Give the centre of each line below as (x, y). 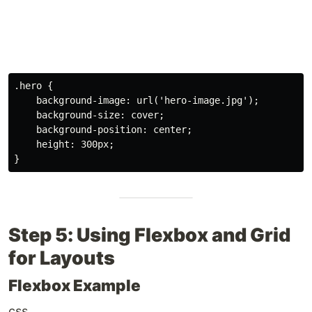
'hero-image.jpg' (203, 100)
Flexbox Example (75, 285)
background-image (81, 100)
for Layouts (62, 258)
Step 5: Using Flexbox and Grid (149, 235)
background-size (78, 115)
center (167, 130)
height (53, 144)
